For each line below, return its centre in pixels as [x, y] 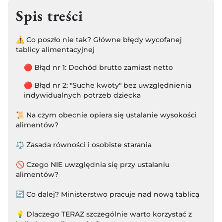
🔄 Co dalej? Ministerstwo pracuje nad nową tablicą [108, 194]
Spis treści [50, 15]
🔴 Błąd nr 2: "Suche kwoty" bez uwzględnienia [108, 85]
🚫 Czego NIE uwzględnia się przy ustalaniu [93, 164]
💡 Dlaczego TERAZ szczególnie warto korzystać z [104, 214]
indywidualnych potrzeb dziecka [82, 95]
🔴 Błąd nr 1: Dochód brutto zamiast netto [98, 67]
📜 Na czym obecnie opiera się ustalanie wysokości [106, 115]
